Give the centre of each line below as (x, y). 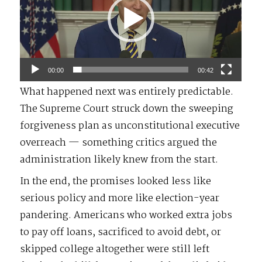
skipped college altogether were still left (115, 249)
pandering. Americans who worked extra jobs (126, 215)
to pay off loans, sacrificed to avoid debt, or (121, 232)
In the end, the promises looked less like (116, 181)
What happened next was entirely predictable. (127, 92)
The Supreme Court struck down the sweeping (127, 109)
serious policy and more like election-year (120, 198)
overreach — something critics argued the (119, 143)
